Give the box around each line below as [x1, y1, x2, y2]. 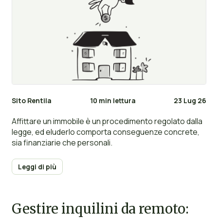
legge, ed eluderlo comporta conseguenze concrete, [11, 127, 200, 138]
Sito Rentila [11, 95, 52, 105]
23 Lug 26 [174, 95, 207, 105]
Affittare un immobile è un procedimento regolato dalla [11, 116, 202, 127]
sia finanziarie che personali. [11, 137, 112, 148]
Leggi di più [18, 162, 56, 172]
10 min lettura [90, 95, 136, 105]
